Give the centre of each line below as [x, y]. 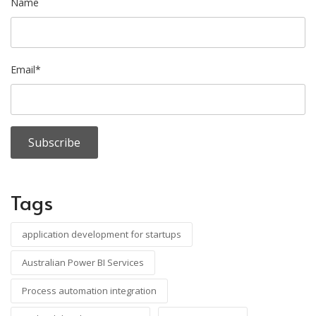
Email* [26, 69]
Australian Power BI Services [83, 262]
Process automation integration [89, 290]
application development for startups [102, 234]
